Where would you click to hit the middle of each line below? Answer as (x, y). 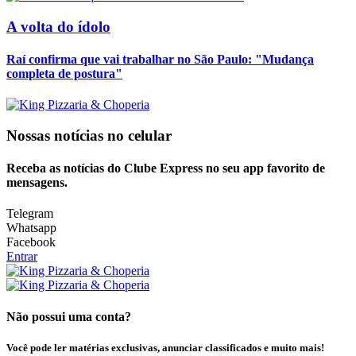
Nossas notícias (57, 135)
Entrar (22, 257)
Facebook (31, 242)
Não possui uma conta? (69, 316)
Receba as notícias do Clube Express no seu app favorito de (166, 168)
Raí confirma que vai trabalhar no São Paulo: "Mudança (160, 59)
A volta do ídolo (58, 26)
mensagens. (37, 183)
